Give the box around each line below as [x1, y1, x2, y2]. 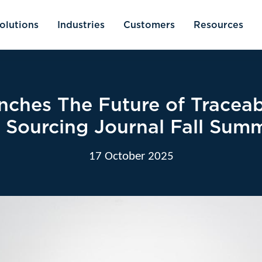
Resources [194, 18, 243, 32]
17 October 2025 [88, 150, 174, 163]
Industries [57, 18, 105, 32]
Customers [123, 18, 175, 32]
